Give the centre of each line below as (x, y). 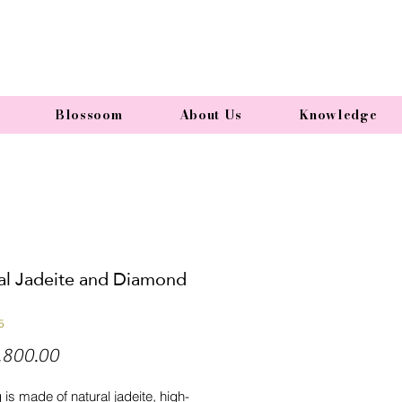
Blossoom (88, 115)
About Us (211, 115)
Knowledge (338, 115)
